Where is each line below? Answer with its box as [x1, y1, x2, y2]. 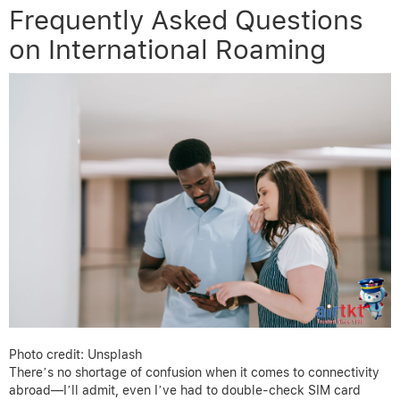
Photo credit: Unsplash [9, 347, 142, 362]
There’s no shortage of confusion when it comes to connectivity [9, 365, 379, 380]
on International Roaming [9, 33, 326, 66]
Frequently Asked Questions [9, 4, 363, 37]
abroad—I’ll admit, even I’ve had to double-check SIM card [9, 383, 361, 398]
